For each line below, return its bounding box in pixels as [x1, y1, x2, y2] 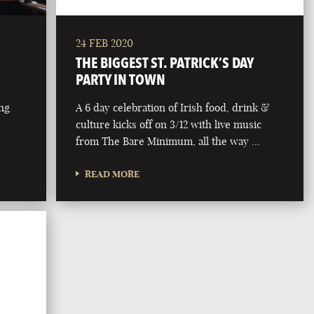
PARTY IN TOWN [76, 71, 166, 89]
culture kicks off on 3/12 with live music [76, 118, 262, 132]
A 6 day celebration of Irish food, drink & [76, 101, 271, 115]
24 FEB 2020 [76, 36, 134, 50]
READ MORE [85, 168, 140, 180]
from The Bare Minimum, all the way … [76, 135, 261, 149]
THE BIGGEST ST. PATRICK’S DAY [76, 54, 254, 72]
